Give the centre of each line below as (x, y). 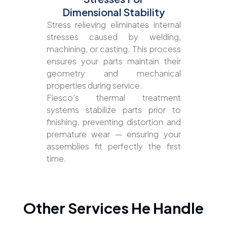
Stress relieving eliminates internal (113, 25)
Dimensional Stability (113, 12)
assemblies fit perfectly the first (113, 146)
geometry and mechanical (113, 73)
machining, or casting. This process (113, 49)
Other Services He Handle (113, 207)
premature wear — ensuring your (113, 134)
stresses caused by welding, (113, 37)
